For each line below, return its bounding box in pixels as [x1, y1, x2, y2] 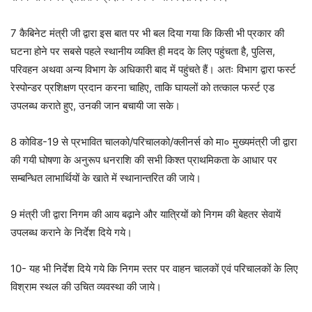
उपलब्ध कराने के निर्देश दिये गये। [10, 226, 132, 239]
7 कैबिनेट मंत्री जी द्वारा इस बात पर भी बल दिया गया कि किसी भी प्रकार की [10, 26, 284, 40]
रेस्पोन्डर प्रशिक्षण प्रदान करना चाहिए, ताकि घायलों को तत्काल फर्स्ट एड [10, 81, 274, 94]
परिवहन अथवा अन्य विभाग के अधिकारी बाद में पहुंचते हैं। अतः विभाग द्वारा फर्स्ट [10, 63, 296, 76]
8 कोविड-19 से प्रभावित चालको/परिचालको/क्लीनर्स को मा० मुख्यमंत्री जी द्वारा [10, 135, 297, 148]
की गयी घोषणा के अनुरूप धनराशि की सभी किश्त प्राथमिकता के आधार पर [10, 153, 277, 166]
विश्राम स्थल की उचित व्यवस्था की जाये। [10, 280, 162, 293]
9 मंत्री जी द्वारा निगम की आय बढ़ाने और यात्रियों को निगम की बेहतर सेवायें [10, 208, 281, 221]
